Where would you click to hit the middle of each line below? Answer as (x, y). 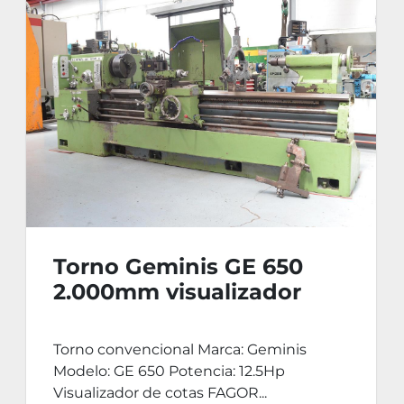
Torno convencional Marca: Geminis (180, 350)
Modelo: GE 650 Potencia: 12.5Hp (170, 372)
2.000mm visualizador (178, 292)
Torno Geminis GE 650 (179, 267)
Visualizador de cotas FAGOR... (161, 393)
